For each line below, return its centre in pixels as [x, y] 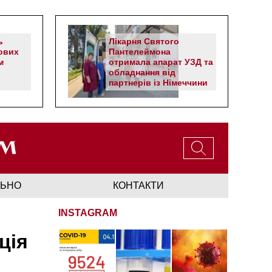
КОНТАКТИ [139, 185]
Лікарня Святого [144, 41]
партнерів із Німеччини [158, 83]
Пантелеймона [140, 52]
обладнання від [142, 72]
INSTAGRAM [88, 212]
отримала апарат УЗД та [161, 62]
